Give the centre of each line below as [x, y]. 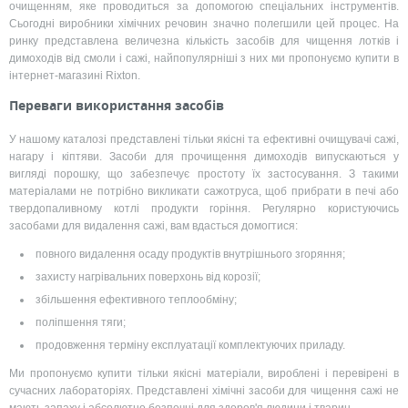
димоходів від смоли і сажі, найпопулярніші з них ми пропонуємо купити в [204, 59]
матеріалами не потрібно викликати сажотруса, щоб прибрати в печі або [204, 191]
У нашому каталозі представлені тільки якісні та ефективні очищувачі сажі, [204, 139]
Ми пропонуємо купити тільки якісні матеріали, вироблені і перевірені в [204, 373]
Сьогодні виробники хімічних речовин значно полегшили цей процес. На [204, 24]
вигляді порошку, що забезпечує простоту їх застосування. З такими [204, 173]
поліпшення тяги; [81, 322]
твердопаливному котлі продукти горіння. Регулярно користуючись [204, 208]
